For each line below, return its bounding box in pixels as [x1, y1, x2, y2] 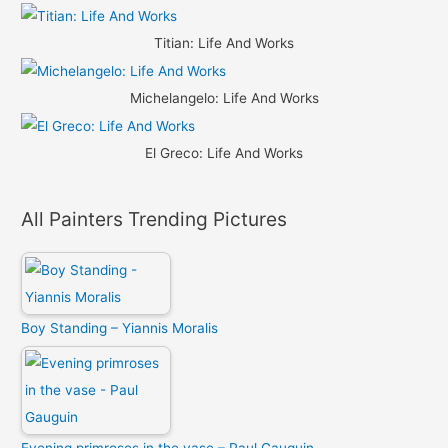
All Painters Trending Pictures [21, 207, 288, 232]
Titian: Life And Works [154, 35, 294, 52]
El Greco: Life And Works [145, 144, 303, 161]
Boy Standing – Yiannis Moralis [21, 320, 219, 337]
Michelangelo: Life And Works [129, 90, 319, 107]
